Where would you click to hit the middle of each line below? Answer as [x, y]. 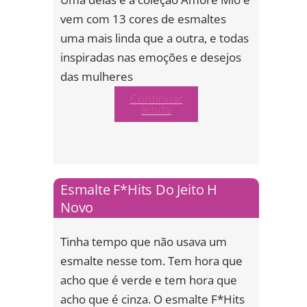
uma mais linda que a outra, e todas [155, 38]
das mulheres [97, 76]
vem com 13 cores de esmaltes [143, 19]
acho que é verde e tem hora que [149, 280]
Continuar [156, 98]
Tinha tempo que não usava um [144, 242]
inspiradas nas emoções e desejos [151, 57]
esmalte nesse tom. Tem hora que [151, 261]
